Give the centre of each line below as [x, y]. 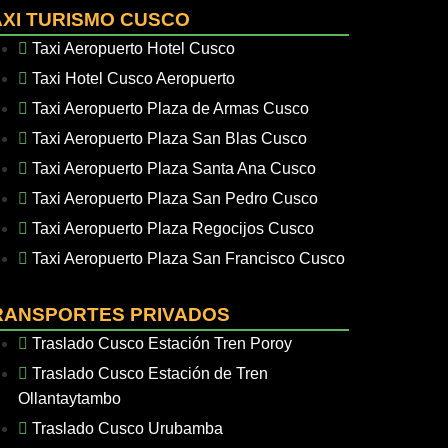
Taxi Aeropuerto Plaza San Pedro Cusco [175, 198]
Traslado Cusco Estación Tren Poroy [162, 343]
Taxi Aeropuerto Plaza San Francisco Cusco [189, 258]
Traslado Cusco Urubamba [128, 428]
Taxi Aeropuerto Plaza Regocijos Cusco [173, 228]
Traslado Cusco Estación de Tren [150, 373]
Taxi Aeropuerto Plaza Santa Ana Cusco [174, 168]
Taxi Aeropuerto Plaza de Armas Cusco [171, 108]
